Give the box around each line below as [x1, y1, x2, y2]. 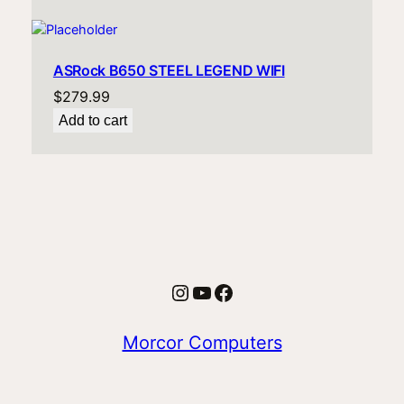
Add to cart [58, 113, 127, 129]
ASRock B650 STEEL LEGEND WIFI [52, 61, 285, 80]
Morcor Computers [122, 331, 282, 353]
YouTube [190, 278, 278, 305]
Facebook [212, 278, 312, 305]
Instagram [169, 278, 272, 305]
